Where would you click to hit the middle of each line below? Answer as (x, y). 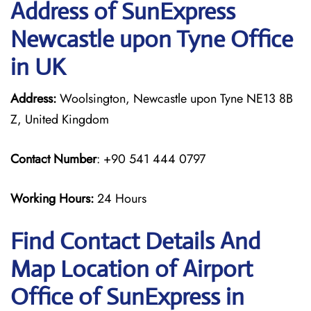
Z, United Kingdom (60, 119)
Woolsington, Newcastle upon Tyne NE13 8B (175, 99)
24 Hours (122, 199)
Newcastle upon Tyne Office (152, 39)
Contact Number (53, 159)
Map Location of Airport (132, 269)
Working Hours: (54, 199)
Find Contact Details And (135, 241)
